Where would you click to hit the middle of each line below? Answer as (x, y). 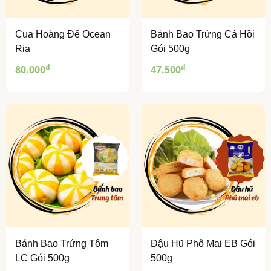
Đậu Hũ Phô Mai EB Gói (203, 244)
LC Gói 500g (42, 258)
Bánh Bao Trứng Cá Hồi (203, 34)
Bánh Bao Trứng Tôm (62, 244)
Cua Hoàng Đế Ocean (63, 34)
